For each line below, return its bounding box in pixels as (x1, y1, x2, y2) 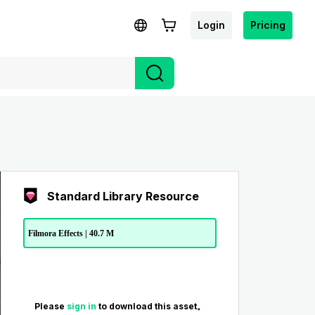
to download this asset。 (98, 301, 205, 312)
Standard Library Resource (46, 189, 199, 203)
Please (34, 301, 67, 312)
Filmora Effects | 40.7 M (27, 228, 114, 238)
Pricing (250, 18, 285, 31)
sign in (66, 301, 98, 312)
